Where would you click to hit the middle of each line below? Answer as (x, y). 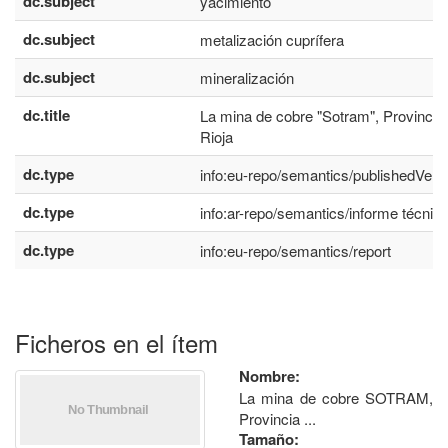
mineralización (247, 77)
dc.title (46, 115)
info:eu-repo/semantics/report (295, 250)
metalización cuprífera (272, 39)
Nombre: (269, 376)
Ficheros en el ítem (116, 342)
